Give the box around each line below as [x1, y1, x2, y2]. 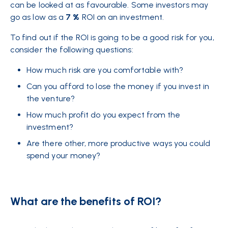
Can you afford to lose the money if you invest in [26, 81, 209, 91]
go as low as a [10, 12, 66, 22]
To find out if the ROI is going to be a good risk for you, [10, 33, 214, 42]
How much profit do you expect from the [26, 110, 181, 120]
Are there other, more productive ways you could [26, 138, 210, 148]
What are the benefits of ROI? [10, 194, 162, 208]
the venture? [26, 94, 75, 103]
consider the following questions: [10, 45, 133, 54]
